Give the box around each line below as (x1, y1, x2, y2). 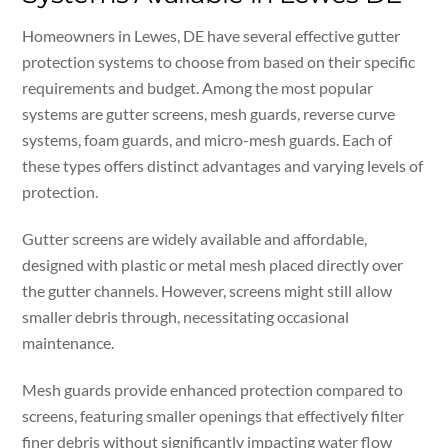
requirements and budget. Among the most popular (22, 78, 374, 98)
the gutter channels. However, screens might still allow (22, 280, 393, 300)
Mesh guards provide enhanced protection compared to (22, 379, 404, 399)
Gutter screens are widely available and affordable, (22, 228, 368, 248)
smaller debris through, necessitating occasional (22, 306, 350, 326)
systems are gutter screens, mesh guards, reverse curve (22, 104, 396, 124)
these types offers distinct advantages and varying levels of (22, 156, 424, 176)
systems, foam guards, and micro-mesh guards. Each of (22, 130, 393, 150)
